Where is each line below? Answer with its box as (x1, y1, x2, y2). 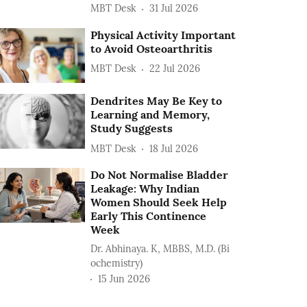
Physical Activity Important (90, 27, 236, 42)
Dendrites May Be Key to (90, 94, 223, 108)
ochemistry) (90, 257, 143, 269)
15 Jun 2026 (98, 272, 151, 285)
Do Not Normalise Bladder (90, 168, 229, 182)
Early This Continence (90, 209, 207, 223)
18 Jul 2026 (149, 142, 199, 155)
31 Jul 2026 (149, 2, 199, 15)
